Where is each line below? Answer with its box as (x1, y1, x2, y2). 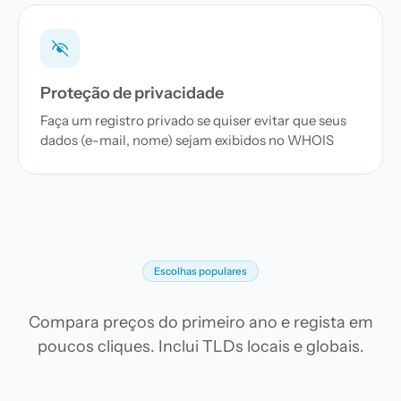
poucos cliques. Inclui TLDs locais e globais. (37, 337, 364, 356)
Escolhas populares (154, 265, 247, 277)
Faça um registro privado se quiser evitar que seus (40, 112, 346, 129)
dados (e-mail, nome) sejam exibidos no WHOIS (40, 132, 334, 149)
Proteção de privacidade (40, 83, 224, 103)
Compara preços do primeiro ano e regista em (28, 312, 373, 332)
